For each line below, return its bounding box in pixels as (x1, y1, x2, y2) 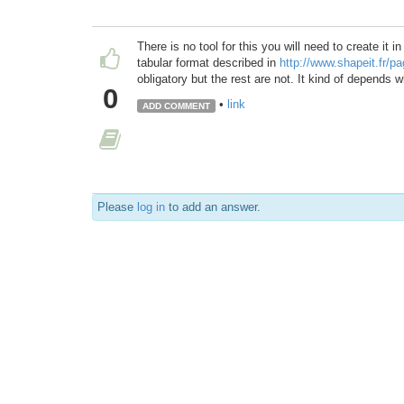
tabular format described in (137, 56, 280, 70)
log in (137, 200, 165, 215)
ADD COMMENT (142, 100, 210, 111)
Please (97, 200, 137, 215)
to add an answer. (165, 200, 261, 215)
